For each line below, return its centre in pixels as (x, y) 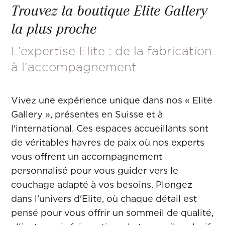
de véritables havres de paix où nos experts (108, 143)
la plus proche (54, 28)
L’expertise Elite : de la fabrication (112, 51)
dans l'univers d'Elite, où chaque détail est (104, 199)
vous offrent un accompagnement (87, 157)
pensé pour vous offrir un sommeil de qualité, (113, 213)
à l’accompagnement (74, 67)
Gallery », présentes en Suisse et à (87, 115)
